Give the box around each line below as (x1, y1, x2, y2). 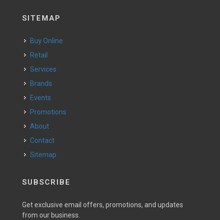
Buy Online (34, 37, 63, 45)
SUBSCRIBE (22, 178, 71, 187)
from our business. (22, 211, 80, 219)
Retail (34, 51, 48, 59)
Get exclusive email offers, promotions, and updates (22, 201, 183, 209)
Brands (34, 80, 52, 87)
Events (34, 94, 51, 102)
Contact (34, 137, 55, 144)
